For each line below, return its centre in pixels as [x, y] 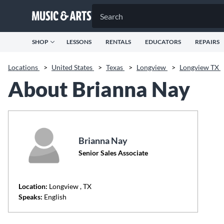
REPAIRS [207, 42]
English [54, 197]
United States [73, 67]
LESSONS [79, 42]
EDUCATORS [163, 42]
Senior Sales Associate [113, 153]
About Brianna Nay [99, 89]
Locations [24, 67]
